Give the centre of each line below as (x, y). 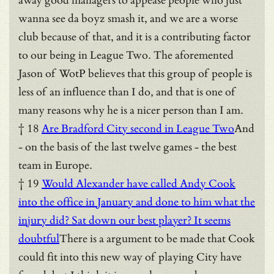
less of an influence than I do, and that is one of (127, 92)
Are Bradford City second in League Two (138, 128)
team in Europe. (55, 165)
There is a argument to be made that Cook (157, 239)
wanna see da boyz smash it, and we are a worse (128, 18)
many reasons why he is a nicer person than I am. (131, 110)
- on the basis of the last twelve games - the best (128, 147)
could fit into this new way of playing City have (130, 257)
